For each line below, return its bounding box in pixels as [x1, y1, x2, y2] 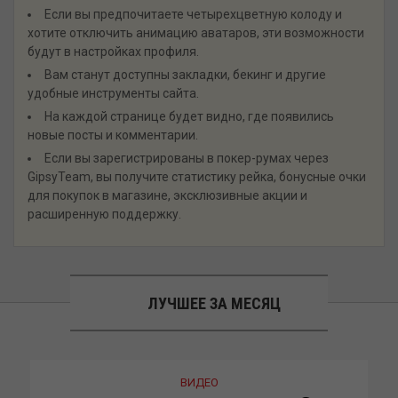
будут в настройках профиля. [28, 44, 199, 59]
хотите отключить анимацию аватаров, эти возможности [28, 26, 364, 40]
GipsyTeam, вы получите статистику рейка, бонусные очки [28, 170, 366, 184]
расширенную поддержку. [28, 207, 181, 221]
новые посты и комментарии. [28, 128, 198, 142]
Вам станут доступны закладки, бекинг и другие [44, 68, 326, 82]
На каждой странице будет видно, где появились [44, 109, 334, 123]
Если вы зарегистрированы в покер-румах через [44, 151, 329, 165]
